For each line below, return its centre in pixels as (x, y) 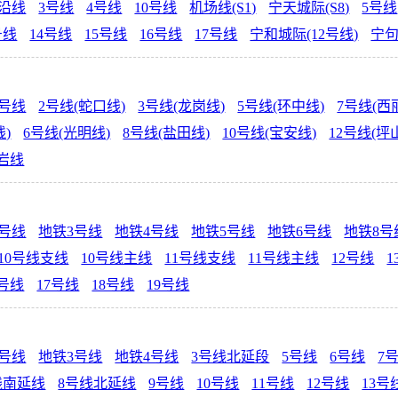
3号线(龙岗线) (182, 107)
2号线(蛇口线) (82, 107)
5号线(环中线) (281, 107)
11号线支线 (200, 259)
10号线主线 (117, 259)
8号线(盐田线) (167, 133)
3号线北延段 (231, 357)
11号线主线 (284, 259)
